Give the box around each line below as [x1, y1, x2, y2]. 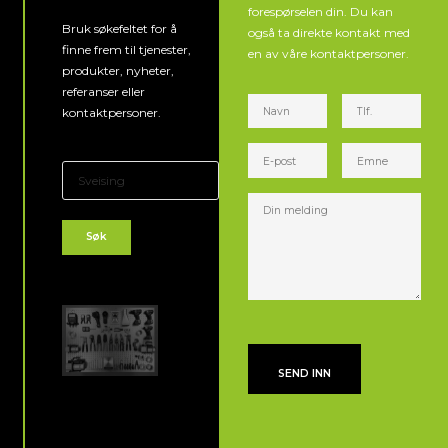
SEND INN [278, 366, 332, 380]
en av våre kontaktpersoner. [248, 45, 410, 61]
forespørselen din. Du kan [248, 3, 394, 19]
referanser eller [62, 84, 145, 100]
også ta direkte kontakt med [248, 24, 411, 40]
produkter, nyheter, [62, 63, 174, 79]
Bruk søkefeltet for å [62, 21, 177, 37]
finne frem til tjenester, [62, 42, 191, 58]
